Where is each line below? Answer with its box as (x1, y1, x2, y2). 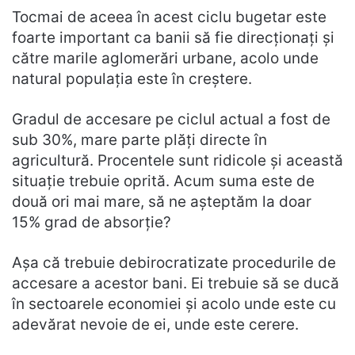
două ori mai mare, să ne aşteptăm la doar (12, 193, 311, 211)
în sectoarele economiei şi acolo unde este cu (12, 295, 336, 313)
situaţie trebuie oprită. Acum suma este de (12, 172, 315, 190)
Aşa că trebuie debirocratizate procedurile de (12, 254, 336, 272)
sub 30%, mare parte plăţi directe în (12, 131, 267, 149)
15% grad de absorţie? (12, 213, 171, 231)
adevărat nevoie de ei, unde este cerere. (12, 315, 299, 334)
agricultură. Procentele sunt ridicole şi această (12, 151, 343, 170)
